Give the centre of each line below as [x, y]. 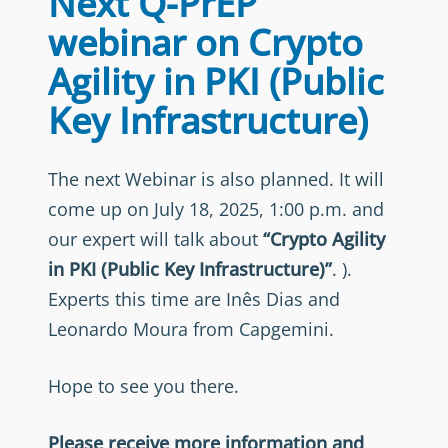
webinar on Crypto [205, 42]
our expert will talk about [155, 239]
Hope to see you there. [143, 386]
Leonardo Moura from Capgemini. [191, 329]
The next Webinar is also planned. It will [216, 179]
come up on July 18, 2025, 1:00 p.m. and [216, 209]
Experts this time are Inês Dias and [194, 299]
